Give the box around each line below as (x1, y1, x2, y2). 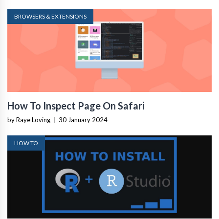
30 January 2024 (59, 116, 108, 124)
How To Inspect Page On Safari (7, 100, 145, 112)
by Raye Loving (7, 116, 50, 124)
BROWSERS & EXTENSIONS (14, 13, 87, 21)
